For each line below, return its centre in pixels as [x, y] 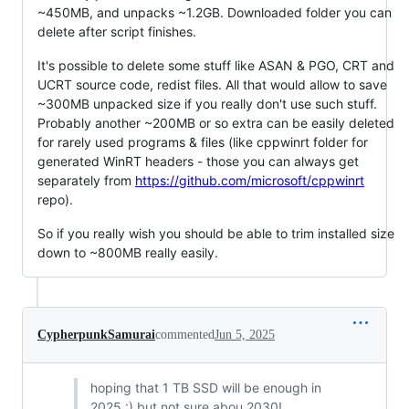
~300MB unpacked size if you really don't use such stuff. [207, 103]
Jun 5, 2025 [245, 334]
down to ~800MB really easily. [128, 252]
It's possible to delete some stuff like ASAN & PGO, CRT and [216, 65]
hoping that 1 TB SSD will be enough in [205, 387]
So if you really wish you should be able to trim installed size [216, 233]
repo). [55, 199]
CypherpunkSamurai [96, 334]
